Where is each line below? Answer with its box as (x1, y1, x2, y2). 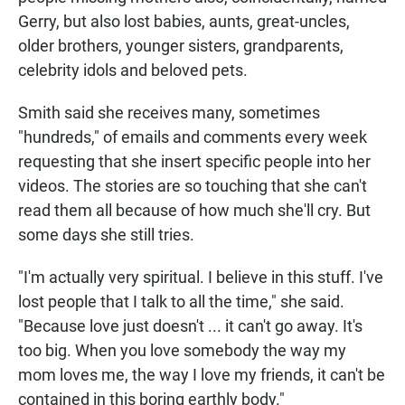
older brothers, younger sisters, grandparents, (18, 36, 344, 56)
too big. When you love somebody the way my (18, 341, 346, 361)
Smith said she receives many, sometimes (18, 103, 320, 123)
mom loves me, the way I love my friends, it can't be (18, 365, 385, 385)
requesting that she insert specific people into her (18, 152, 371, 172)
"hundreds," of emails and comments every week (18, 127, 367, 147)
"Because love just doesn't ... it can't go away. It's (18, 316, 363, 336)
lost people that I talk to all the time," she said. (18, 292, 344, 312)
